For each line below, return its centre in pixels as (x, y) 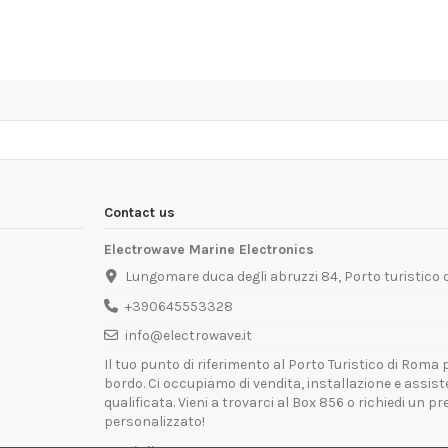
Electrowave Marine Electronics (209, 250)
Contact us (139, 213)
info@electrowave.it (189, 336)
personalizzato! (154, 421)
